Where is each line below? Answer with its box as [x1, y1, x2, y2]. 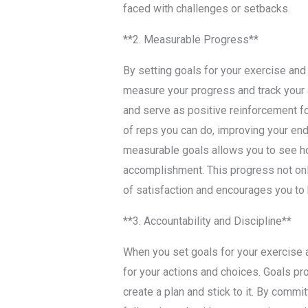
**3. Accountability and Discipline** [122, 214, 291, 228]
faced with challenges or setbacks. [122, 2, 290, 16]
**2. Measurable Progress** [122, 33, 258, 47]
